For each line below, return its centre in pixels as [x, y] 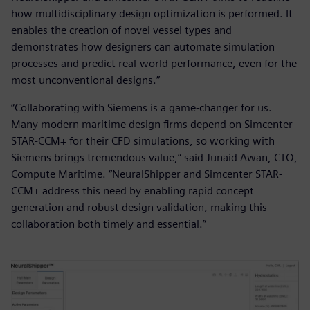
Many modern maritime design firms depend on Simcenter [152, 124]
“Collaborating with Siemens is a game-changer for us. [142, 107]
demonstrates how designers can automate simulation [143, 46]
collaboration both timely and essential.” [109, 224]
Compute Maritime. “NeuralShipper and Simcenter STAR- [147, 174]
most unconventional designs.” [85, 80]
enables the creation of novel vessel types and [121, 30]
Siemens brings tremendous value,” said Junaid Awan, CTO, [154, 157]
